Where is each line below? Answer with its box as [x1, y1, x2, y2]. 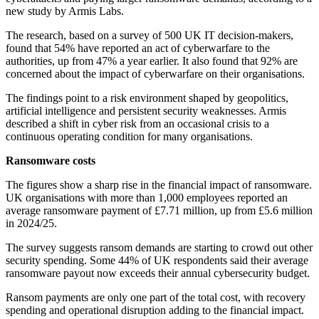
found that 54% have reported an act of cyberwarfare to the [6, 42, 270, 55]
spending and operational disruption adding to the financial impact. [6, 304, 304, 317]
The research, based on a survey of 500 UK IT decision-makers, [6, 29, 293, 42]
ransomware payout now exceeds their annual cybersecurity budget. [6, 267, 310, 280]
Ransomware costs [6, 155, 95, 167]
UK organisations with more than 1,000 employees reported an [6, 192, 288, 204]
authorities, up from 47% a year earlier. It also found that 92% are [6, 55, 298, 68]
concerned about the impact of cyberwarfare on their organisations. [6, 68, 305, 80]
